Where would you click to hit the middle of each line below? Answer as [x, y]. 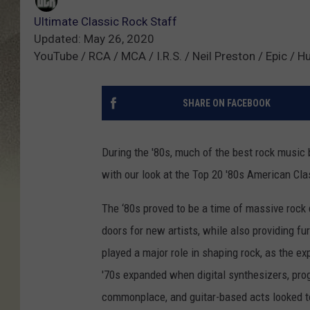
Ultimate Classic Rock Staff [106, 22]
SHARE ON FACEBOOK [226, 103]
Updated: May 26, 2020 [94, 39]
